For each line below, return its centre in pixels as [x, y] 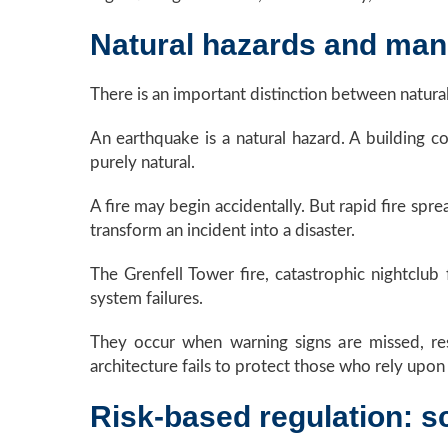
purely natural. [142, 163]
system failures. [146, 299]
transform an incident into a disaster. [222, 231]
